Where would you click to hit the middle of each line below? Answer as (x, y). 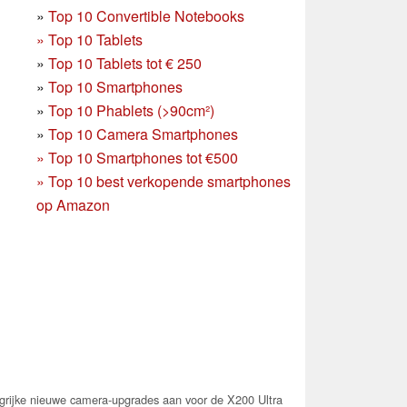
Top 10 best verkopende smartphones (169, 181)
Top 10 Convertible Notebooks (146, 15)
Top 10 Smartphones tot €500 (143, 157)
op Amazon (73, 204)
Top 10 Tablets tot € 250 (125, 63)
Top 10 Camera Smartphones (143, 134)
